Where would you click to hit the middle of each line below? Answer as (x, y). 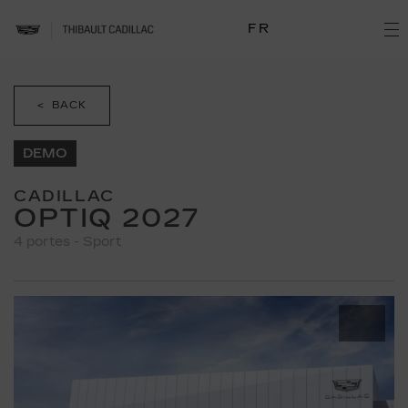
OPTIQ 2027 (107, 219)
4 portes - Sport (67, 242)
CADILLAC (64, 196)
